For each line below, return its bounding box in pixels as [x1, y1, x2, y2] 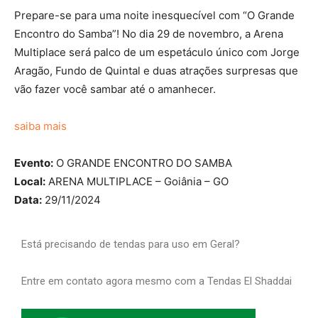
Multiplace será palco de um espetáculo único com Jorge [14, 45, 300, 60]
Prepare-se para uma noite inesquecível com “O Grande [14, 9, 295, 23]
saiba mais [14, 119, 67, 133]
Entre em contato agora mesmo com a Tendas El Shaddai [21, 275, 292, 288]
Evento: [14, 156, 53, 170]
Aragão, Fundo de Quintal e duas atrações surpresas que [14, 64, 298, 78]
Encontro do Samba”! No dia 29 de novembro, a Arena [14, 27, 283, 41]
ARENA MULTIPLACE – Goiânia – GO [45, 175, 229, 189]
